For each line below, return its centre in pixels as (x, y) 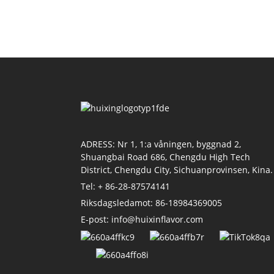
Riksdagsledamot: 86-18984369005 (151, 203)
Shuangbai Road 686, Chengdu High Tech (165, 157)
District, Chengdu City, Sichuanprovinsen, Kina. (177, 170)
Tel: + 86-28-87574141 (125, 187)
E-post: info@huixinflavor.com (142, 220)
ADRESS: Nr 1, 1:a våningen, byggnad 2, (161, 144)
